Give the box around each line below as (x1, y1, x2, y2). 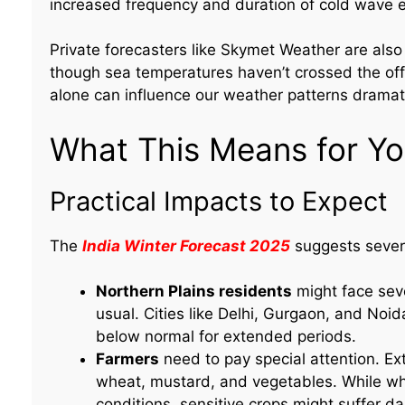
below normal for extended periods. (95, 327, 356, 346)
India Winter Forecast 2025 (81, 236, 290, 255)
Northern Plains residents (95, 282, 292, 301)
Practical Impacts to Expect (49, 184, 388, 217)
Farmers (95, 350, 159, 369)
